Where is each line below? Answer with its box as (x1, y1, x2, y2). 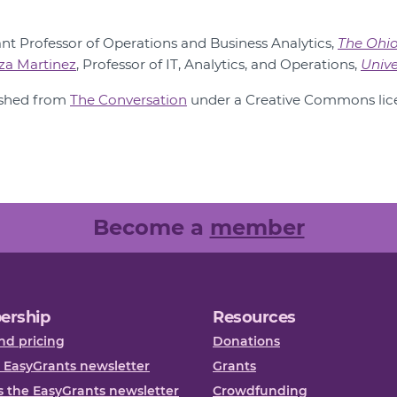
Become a (92, 214, 210, 240)
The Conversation (70, 91, 187, 108)
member (209, 214, 305, 240)
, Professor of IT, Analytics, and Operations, (76, 56, 361, 73)
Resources (213, 307, 296, 327)
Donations (213, 333, 280, 349)
